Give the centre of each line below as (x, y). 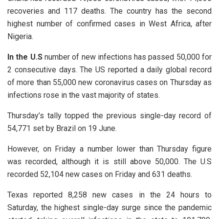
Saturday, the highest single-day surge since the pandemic (109, 207)
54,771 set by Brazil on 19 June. (62, 128)
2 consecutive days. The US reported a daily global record (109, 69)
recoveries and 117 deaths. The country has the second (109, 11)
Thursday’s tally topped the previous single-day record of (109, 115)
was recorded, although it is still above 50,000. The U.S (109, 161)
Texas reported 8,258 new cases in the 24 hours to (109, 195)
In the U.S (25, 57)
